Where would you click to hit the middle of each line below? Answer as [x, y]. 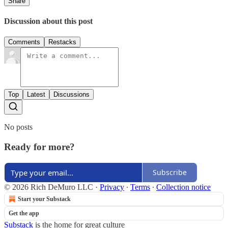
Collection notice [183, 187]
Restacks [62, 42]
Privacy [112, 187]
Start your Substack [44, 199]
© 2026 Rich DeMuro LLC [49, 187]
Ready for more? [39, 147]
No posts [18, 127]
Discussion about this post [48, 21]
